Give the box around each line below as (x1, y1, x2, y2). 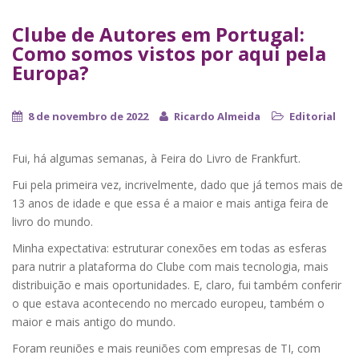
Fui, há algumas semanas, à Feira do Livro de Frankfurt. (12, 151, 301, 167)
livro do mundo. (12, 214, 93, 230)
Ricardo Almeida (174, 109, 260, 124)
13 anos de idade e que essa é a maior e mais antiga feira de (12, 196, 329, 212)
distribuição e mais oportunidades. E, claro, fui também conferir (12, 277, 341, 293)
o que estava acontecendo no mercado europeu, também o (12, 296, 325, 312)
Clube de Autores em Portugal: (12, 21, 305, 48)
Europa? (12, 59, 89, 87)
